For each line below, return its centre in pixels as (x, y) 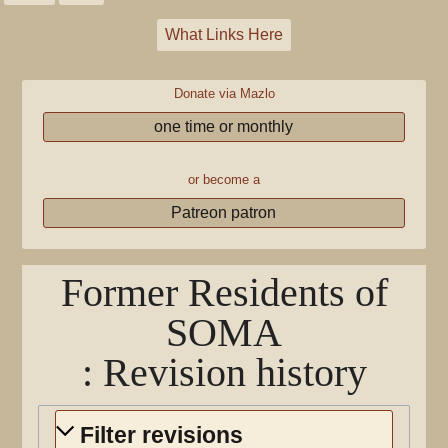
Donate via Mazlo (224, 93)
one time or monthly (224, 126)
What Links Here (224, 34)
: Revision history (224, 372)
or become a (224, 179)
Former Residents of (224, 292)
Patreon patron (224, 212)
